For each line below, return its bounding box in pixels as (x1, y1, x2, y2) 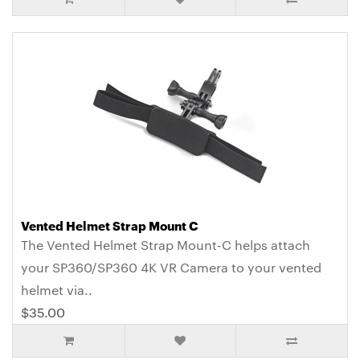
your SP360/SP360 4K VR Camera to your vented (21, 259, 321, 276)
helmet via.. (21, 281, 92, 299)
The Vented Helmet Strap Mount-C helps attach (21, 236, 310, 254)
